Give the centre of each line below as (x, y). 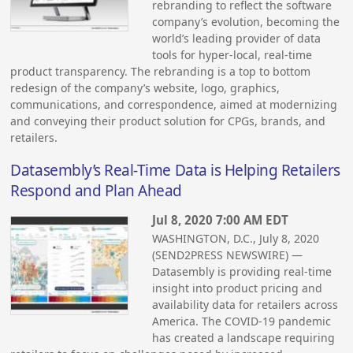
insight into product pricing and (238, 288)
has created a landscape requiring (244, 338)
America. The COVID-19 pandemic (242, 321)
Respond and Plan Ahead (96, 190)
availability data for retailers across (245, 305)
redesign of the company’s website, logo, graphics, (145, 87)
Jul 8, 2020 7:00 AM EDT (221, 220)
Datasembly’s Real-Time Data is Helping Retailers (175, 170)
